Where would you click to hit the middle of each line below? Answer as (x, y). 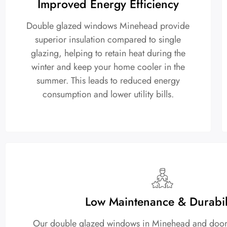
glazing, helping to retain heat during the (108, 53)
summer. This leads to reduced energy (108, 81)
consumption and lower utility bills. (108, 94)
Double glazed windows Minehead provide (108, 26)
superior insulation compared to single (108, 40)
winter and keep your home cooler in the (108, 67)
